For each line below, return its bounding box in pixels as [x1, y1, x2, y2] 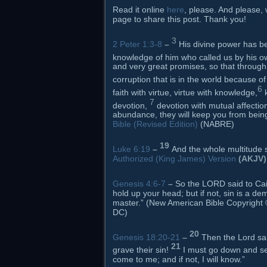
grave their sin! [113, 244, 171, 254]
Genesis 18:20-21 [113, 232, 180, 242]
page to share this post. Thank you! [113, 14, 246, 24]
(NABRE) [198, 119, 234, 129]
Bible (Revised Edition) [113, 119, 198, 129]
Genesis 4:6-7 [113, 178, 166, 188]
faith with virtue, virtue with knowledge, [113, 87, 257, 97]
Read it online [113, 5, 167, 14]
